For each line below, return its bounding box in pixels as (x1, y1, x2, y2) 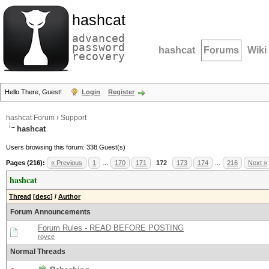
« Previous (51, 159, 82, 166)
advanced (72, 32, 125, 44)
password (72, 41, 125, 53)
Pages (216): (6, 159, 45, 166)
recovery (72, 50, 125, 62)
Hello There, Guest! (5, 88, 64, 95)
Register (108, 88, 134, 95)
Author (58, 193, 80, 200)
